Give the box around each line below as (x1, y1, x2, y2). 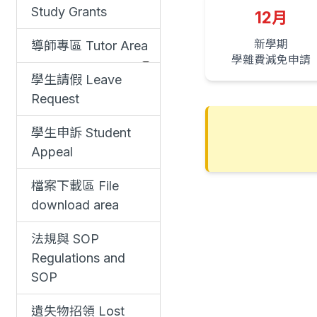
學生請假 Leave (31, 72, 122, 88)
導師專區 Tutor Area (31, 38, 148, 54)
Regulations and (31, 250, 125, 266)
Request (31, 91, 79, 107)
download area (31, 197, 119, 213)
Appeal (31, 144, 73, 160)
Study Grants (31, 4, 107, 20)
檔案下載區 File (31, 178, 119, 194)
